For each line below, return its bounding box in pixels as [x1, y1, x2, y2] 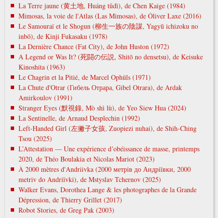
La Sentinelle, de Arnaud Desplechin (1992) [18, 113, 140, 123]
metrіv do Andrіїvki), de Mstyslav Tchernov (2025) [18, 174, 161, 184]
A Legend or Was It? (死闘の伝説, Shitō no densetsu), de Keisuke [18, 52, 203, 61]
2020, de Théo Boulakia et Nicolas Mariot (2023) [18, 154, 155, 163]
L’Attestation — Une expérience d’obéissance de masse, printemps [18, 144, 200, 153]
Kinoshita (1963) [18, 62, 65, 72]
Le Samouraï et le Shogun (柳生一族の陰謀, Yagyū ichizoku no [18, 21, 198, 31]
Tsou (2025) [18, 133, 52, 143]
